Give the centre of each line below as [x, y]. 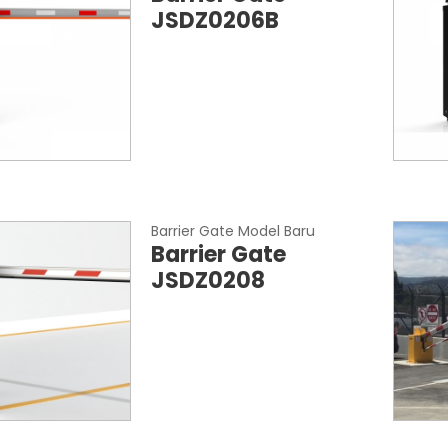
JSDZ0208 [207, 280]
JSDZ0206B [214, 20]
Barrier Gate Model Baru [232, 231]
